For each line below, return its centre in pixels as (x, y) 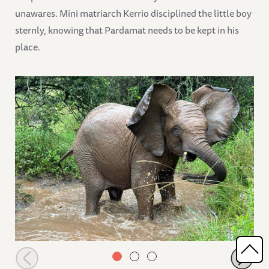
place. (28, 47)
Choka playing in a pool (65, 253)
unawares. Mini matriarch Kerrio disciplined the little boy (133, 14)
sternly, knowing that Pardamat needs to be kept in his (127, 30)
